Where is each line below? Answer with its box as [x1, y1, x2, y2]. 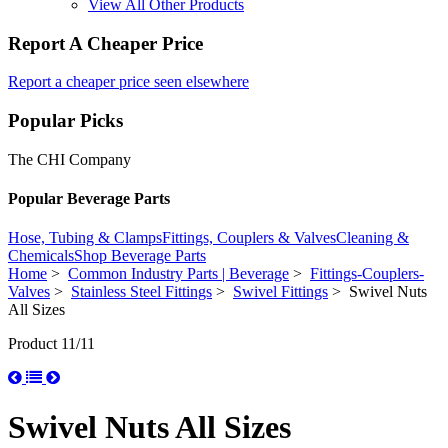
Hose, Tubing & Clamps [8, 229, 162, 247]
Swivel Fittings [233, 283, 328, 301]
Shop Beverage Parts [74, 247, 206, 265]
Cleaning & [336, 229, 409, 247]
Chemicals [8, 247, 74, 265]
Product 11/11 [8, 335, 95, 353]
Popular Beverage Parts [8, 190, 170, 208]
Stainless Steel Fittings [71, 283, 212, 301]
